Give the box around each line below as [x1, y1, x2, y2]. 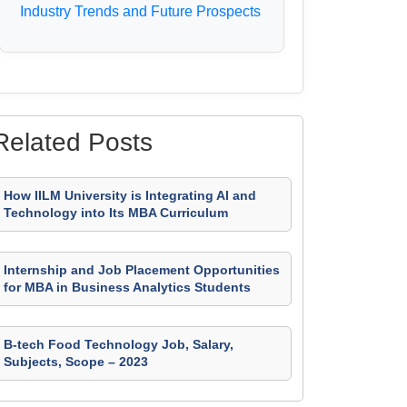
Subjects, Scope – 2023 [4, 354, 148, 369]
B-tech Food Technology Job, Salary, [4, 337, 233, 352]
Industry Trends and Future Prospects [20, 4, 262, 19]
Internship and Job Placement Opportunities [4, 263, 280, 277]
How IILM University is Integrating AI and [4, 188, 256, 203]
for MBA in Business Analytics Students [4, 280, 251, 294]
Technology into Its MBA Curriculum [4, 205, 228, 220]
